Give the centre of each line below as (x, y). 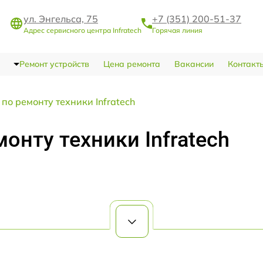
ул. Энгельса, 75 (61, 19)
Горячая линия (177, 31)
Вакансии (194, 64)
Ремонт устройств (54, 64)
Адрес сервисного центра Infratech (82, 31)
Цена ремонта (131, 64)
